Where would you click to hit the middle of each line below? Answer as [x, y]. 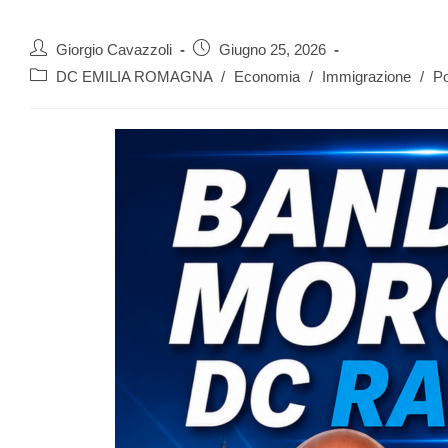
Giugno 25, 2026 [272, 50]
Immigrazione [366, 77]
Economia [267, 77]
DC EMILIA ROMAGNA [134, 77]
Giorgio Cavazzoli [114, 50]
